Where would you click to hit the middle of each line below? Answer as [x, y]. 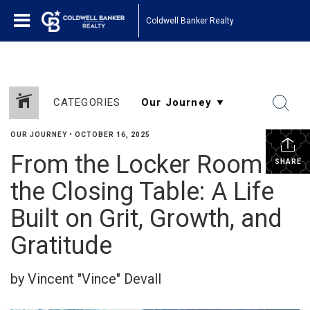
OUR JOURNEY [39, 135]
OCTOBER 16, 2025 [112, 135]
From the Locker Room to [151, 165]
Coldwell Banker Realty [190, 20]
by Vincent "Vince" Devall [86, 279]
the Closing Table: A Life [142, 192]
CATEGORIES [87, 102]
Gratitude [61, 246]
